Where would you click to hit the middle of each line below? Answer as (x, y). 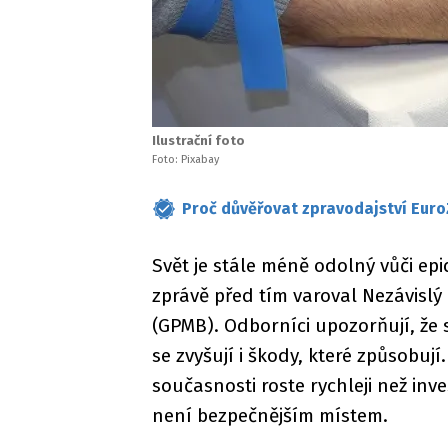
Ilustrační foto (198, 140)
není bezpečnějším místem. (270, 415)
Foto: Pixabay (185, 159)
